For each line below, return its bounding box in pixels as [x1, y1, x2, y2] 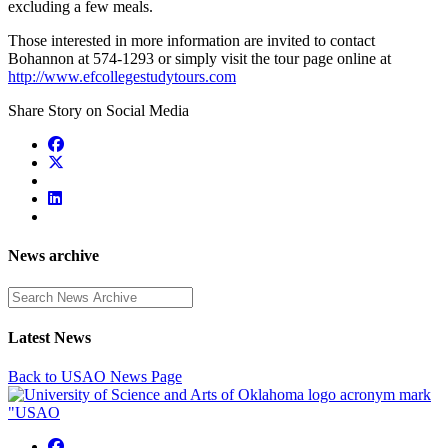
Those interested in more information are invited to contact [8, 32, 375, 50]
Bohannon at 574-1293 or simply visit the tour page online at [8, 50, 391, 68]
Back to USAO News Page [8, 368, 182, 386]
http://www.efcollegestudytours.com [8, 68, 236, 86]
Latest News [8, 328, 91, 346]
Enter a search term [7, 285, 128, 303]
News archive [8, 247, 99, 265]
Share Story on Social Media [8, 102, 189, 120]
